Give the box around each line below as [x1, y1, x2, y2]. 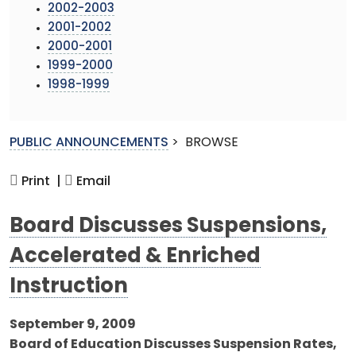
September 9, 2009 [10, 318, 136, 331]
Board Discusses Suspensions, [10, 216, 327, 237]
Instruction [10, 277, 128, 297]
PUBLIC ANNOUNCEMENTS [10, 136, 168, 149]
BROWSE [185, 136, 238, 149]
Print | [18, 175, 61, 188]
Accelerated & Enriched [10, 246, 261, 267]
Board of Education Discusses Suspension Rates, [10, 338, 337, 351]
